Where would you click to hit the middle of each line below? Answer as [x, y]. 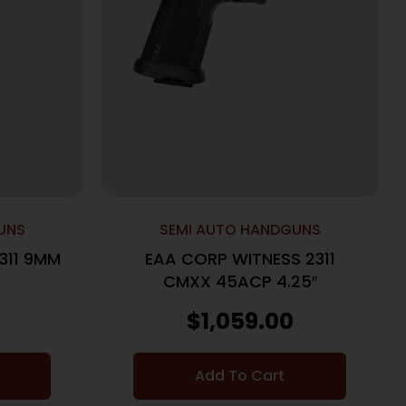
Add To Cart [240, 376]
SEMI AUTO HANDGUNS [240, 230]
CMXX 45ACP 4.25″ [240, 282]
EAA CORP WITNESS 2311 [240, 259]
